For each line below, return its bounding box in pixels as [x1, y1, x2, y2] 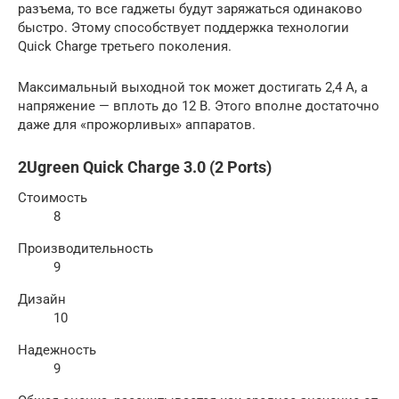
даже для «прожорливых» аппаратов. [18, 116, 256, 133]
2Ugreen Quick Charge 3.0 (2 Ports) [18, 157, 272, 176]
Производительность [18, 240, 153, 256]
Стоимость [18, 189, 87, 206]
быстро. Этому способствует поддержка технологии [18, 19, 349, 36]
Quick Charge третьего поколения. [18, 37, 232, 54]
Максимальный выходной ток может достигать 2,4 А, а [18, 78, 368, 95]
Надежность [18, 341, 96, 358]
